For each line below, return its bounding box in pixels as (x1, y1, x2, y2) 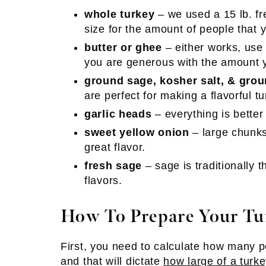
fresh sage (84, 160, 142, 172)
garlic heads (84, 108, 152, 120)
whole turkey (84, 8, 155, 20)
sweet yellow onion (84, 126, 189, 138)
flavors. (84, 175, 122, 186)
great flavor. (84, 141, 146, 153)
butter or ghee (84, 42, 162, 53)
